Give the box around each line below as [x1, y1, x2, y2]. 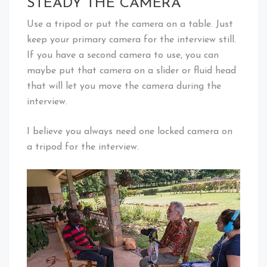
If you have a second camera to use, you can [27, 50, 219, 60]
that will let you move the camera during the [27, 81, 221, 91]
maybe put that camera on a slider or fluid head [27, 66, 236, 76]
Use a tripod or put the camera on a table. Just [27, 19, 233, 29]
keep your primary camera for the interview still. [27, 35, 236, 45]
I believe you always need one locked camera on [27, 126, 232, 136]
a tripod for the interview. [27, 142, 139, 152]
